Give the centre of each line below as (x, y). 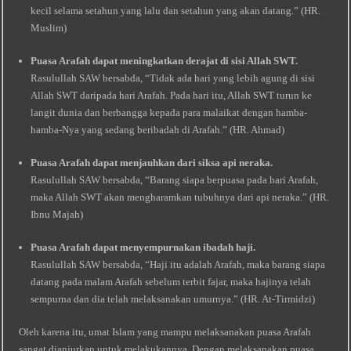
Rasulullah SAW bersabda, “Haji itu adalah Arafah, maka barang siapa (178, 264)
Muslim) (49, 28)
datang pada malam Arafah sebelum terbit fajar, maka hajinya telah (171, 282)
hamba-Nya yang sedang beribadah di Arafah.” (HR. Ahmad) (158, 130)
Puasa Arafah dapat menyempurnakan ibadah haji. (143, 247)
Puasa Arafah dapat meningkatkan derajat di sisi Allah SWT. (165, 61)
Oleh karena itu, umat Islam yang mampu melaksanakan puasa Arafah (165, 332)
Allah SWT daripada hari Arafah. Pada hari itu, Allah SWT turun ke (172, 95)
